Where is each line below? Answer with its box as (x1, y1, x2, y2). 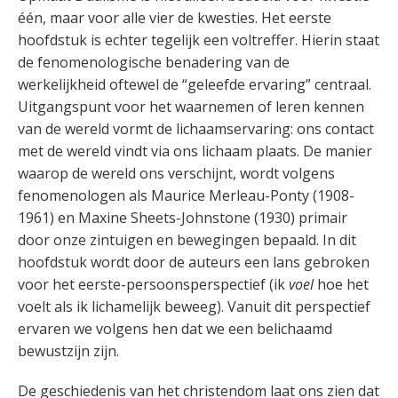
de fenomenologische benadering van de (18, 52, 290, 72)
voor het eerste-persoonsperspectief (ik (18, 275, 289, 294)
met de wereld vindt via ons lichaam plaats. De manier (18, 141, 372, 161)
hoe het (314, 275, 369, 294)
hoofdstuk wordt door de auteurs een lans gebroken (18, 252, 370, 272)
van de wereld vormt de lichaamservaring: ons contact (18, 119, 374, 139)
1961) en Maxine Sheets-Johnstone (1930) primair (18, 208, 347, 227)
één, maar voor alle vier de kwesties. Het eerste (18, 8, 331, 28)
